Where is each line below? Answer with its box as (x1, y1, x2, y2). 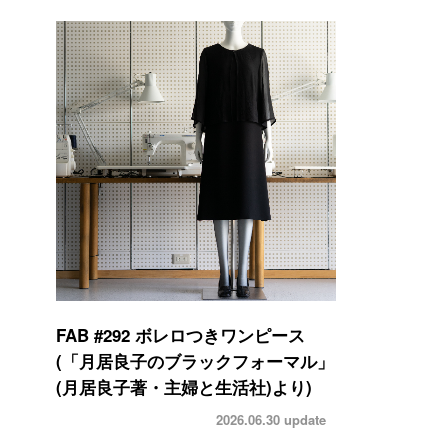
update (280, 409, 326, 429)
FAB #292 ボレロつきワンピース (56, 322, 305, 347)
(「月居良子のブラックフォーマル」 (56, 348, 334, 373)
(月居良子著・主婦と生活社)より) (56, 374, 312, 399)
